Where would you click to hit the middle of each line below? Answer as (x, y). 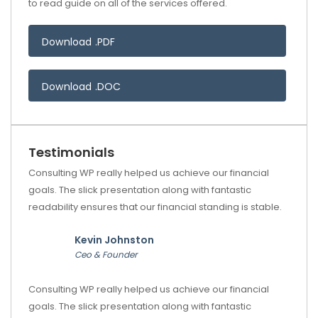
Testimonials (71, 152)
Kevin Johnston (114, 240)
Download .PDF (79, 42)
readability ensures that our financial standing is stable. (155, 207)
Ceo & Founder (106, 254)
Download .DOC (82, 87)
